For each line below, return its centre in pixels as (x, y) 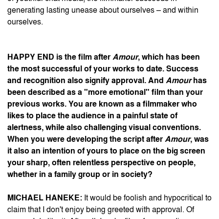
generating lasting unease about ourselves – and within (103, 10)
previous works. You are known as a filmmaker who (102, 104)
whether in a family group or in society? (80, 175)
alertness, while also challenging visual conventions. (104, 128)
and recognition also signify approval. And (87, 81)
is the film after (84, 57)
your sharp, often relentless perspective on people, (101, 163)
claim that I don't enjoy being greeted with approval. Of (101, 210)
